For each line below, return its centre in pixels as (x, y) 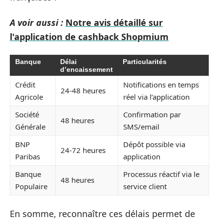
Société (27, 114)
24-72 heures (83, 150)
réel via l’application (156, 97)
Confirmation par (152, 114)
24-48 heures (83, 90)
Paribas (28, 156)
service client (145, 186)
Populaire (31, 186)
